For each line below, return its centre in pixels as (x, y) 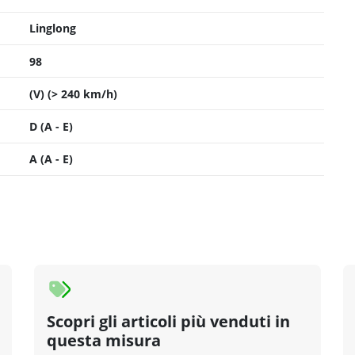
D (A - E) (51, 126)
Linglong (53, 29)
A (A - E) (51, 159)
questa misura (104, 340)
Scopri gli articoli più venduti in (169, 321)
